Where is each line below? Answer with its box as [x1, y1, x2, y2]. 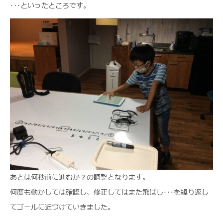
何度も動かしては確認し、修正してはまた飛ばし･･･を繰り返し [10, 187, 209, 198]
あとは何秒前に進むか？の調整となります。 [10, 172, 149, 183]
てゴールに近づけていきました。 [10, 202, 114, 213]
